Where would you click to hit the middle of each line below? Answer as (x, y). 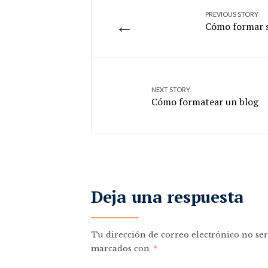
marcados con (121, 249)
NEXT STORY (171, 89)
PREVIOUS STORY (232, 14)
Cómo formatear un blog (205, 102)
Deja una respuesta (167, 197)
